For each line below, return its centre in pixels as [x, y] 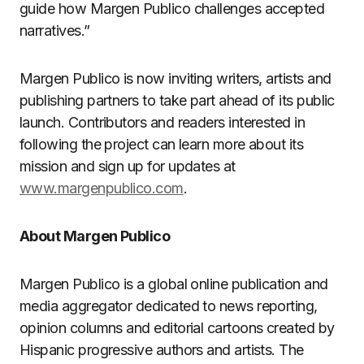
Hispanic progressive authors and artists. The [162, 350]
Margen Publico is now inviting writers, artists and [175, 78]
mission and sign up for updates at [128, 166]
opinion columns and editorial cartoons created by [177, 328]
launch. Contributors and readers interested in [162, 122]
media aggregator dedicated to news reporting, [169, 306]
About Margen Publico [95, 236]
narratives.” [55, 30]
